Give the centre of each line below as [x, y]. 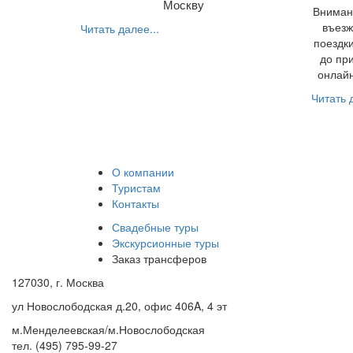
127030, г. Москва [58, 282]
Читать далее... [120, 29]
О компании [143, 172]
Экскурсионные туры [165, 243]
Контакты [136, 204]
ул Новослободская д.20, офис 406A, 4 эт [119, 306]
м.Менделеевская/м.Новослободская [108, 330]
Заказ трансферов [159, 259]
